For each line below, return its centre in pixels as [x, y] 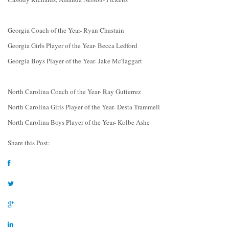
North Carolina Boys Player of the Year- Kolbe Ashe [79, 122]
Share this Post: [29, 143]
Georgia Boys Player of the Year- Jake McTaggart [76, 61]
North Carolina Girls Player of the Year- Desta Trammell [84, 107]
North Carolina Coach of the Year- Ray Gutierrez [75, 92]
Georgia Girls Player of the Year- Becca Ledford [74, 46]
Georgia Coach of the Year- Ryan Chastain [66, 30]
